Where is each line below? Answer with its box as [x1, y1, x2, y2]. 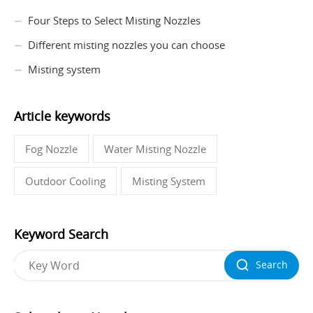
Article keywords [14, 107, 110, 124]
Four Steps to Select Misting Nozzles [28, 13, 201, 27]
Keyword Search [14, 225, 108, 242]
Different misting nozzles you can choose [28, 37, 225, 52]
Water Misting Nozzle [104, 141, 206, 156]
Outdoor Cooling [25, 173, 105, 188]
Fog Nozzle [25, 141, 78, 156]
